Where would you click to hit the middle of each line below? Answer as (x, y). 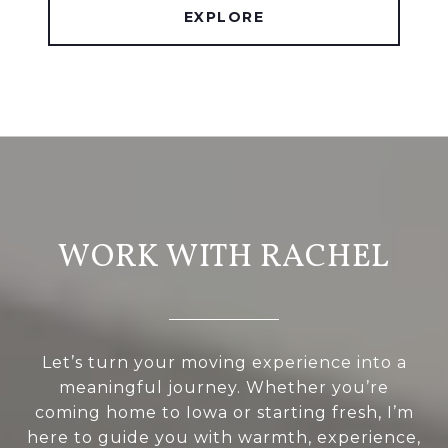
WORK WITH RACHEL (224, 258)
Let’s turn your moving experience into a (224, 363)
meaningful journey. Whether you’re (224, 388)
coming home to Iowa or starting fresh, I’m (224, 413)
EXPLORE (224, 17)
